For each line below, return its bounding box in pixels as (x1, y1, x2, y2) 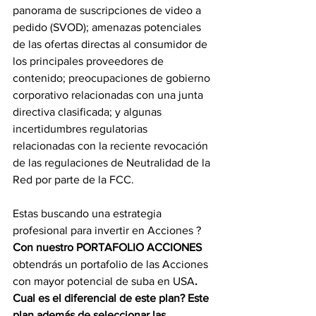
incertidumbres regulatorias (13, 122, 150, 135)
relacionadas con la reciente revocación (13, 139, 211, 152)
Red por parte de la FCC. (13, 173, 134, 186)
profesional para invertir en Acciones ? (13, 224, 204, 236)
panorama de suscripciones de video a (13, 4, 204, 16)
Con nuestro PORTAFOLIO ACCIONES (13, 241, 202, 253)
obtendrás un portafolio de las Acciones (13, 257, 211, 270)
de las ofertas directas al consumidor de (13, 37, 210, 50)
